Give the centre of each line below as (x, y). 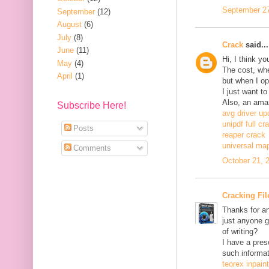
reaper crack (244, 135)
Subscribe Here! (92, 106)
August (69, 25)
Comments (91, 148)
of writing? (240, 232)
